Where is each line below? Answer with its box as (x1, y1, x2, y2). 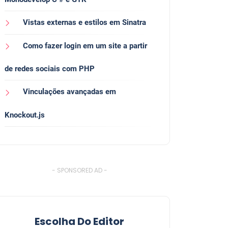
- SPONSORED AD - (51, 165, 107, 175)
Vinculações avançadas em (23, 87, 116, 97)
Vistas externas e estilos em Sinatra (23, 18, 146, 27)
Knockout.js (5, 110, 45, 120)
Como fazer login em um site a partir (23, 41, 147, 51)
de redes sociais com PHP (5, 64, 95, 74)
